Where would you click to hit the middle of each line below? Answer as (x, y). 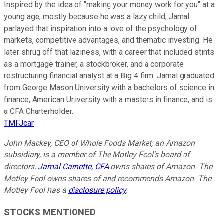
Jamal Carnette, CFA (73, 166)
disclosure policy (97, 190)
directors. (21, 166)
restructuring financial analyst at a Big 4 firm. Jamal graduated (109, 75)
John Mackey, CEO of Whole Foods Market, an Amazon (99, 143)
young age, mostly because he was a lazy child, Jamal (97, 16)
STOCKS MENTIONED (50, 212)
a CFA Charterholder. (38, 111)
